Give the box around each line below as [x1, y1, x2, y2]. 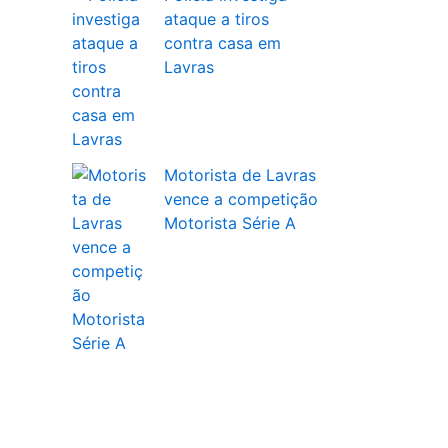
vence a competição [164, 189, 318, 210]
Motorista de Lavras [164, 165, 316, 186]
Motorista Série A [164, 213, 296, 234]
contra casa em [164, 33, 281, 54]
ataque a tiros [164, 9, 269, 30]
